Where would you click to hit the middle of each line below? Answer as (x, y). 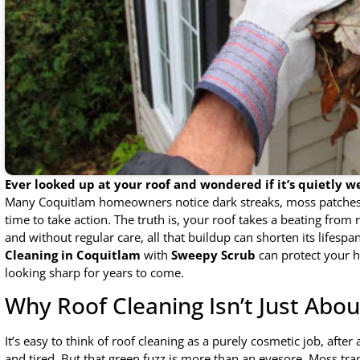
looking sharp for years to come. (94, 272)
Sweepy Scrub (213, 255)
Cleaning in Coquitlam (73, 255)
